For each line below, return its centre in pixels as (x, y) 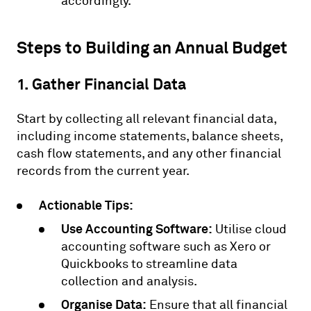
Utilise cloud (250, 229)
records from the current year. (103, 171)
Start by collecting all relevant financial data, (146, 119)
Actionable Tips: (86, 205)
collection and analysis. (129, 281)
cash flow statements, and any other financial (149, 153)
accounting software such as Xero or (166, 246)
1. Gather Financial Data (101, 84)
